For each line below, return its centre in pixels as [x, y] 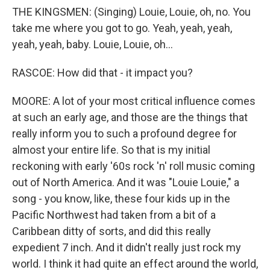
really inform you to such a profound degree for [124, 133]
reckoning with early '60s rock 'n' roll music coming [133, 166]
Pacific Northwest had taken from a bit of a [114, 215]
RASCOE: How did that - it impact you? [102, 73]
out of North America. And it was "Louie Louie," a [126, 182]
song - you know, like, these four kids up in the [121, 199]
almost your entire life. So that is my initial [111, 150]
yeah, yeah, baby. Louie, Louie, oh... [93, 44]
